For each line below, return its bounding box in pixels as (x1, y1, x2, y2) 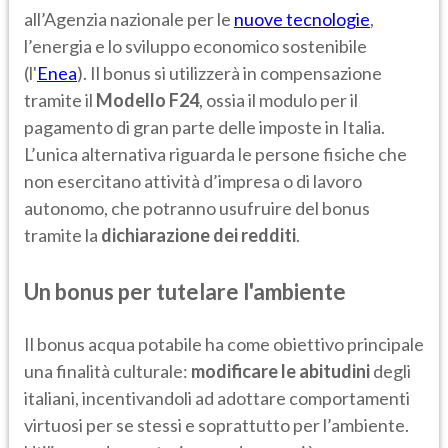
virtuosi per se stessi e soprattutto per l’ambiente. (24, 414, 409, 437)
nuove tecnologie (234, 8, 370, 31)
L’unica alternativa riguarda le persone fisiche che (24, 143, 407, 166)
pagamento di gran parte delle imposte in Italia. (24, 116, 385, 139)
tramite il (24, 89, 96, 112)
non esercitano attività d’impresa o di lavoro (24, 170, 362, 193)
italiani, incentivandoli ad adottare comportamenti (24, 387, 410, 410)
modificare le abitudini (191, 360, 370, 383)
